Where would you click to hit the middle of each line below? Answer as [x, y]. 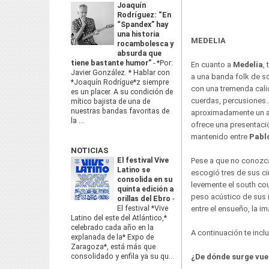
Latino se [134, 170]
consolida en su [145, 180]
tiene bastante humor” [112, 63]
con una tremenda [223, 89]
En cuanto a [212, 65]
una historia [138, 34]
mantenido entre [220, 137]
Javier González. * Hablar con [120, 73]
